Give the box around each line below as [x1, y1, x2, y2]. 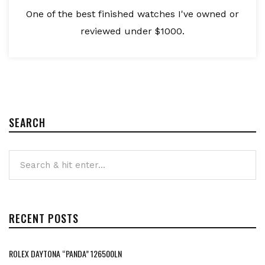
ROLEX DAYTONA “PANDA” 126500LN [9, 247, 122, 260]
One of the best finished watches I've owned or [26, 8, 239, 20]
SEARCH [9, 115, 46, 131]
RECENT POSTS [9, 211, 79, 227]
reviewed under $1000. [80, 25, 185, 37]
